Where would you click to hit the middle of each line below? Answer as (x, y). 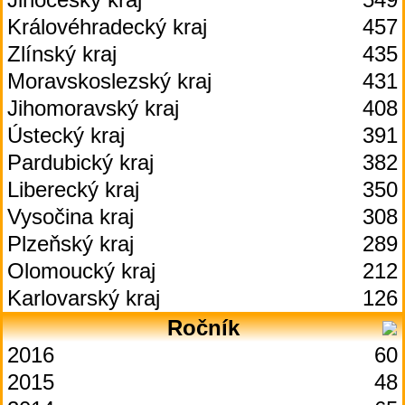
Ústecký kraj (66, 135)
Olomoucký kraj (81, 271)
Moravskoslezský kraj (109, 81)
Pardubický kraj (80, 162)
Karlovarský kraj (84, 298)
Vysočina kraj (71, 217)
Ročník (203, 328)
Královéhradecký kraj (107, 27)
